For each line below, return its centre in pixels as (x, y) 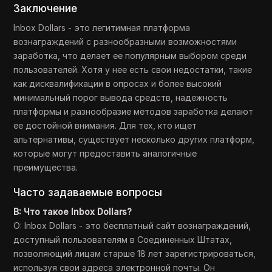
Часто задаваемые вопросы (88, 192)
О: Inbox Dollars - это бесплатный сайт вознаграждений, (132, 226)
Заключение (46, 8)
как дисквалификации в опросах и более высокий (118, 83)
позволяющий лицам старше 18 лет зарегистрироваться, (135, 253)
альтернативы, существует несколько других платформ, (134, 139)
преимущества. (46, 167)
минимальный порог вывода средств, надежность (121, 97)
